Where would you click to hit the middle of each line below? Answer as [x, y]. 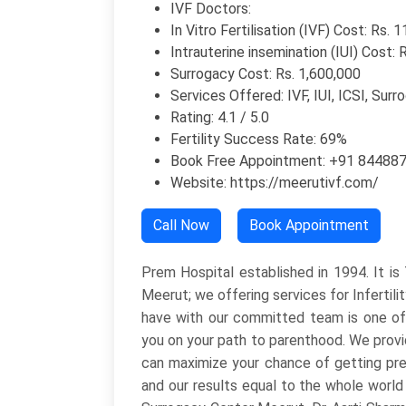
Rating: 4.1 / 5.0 [220, 117]
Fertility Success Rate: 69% [259, 139]
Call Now [181, 225]
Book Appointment [309, 225]
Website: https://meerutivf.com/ [275, 182]
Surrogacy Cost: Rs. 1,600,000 [266, 73]
